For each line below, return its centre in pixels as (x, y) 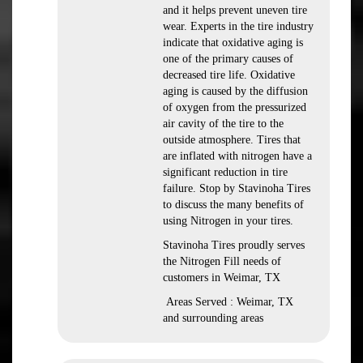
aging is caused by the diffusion (235, 91)
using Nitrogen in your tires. (228, 221)
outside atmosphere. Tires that (232, 140)
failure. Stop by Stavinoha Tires (237, 188)
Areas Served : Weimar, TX (228, 302)
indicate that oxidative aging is (233, 43)
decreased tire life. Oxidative (229, 75)
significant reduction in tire (225, 172)
